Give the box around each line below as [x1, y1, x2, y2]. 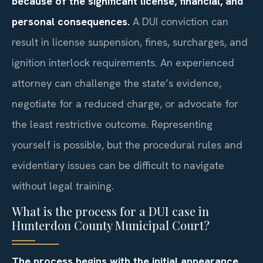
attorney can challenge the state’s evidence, [12, 76, 221, 90]
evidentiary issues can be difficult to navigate [12, 158, 224, 172]
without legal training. [12, 178, 114, 193]
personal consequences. [12, 14, 130, 28]
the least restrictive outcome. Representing [12, 117, 213, 131]
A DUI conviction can [130, 14, 228, 28]
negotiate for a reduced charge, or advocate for [12, 96, 238, 110]
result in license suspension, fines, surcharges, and [12, 35, 248, 49]
